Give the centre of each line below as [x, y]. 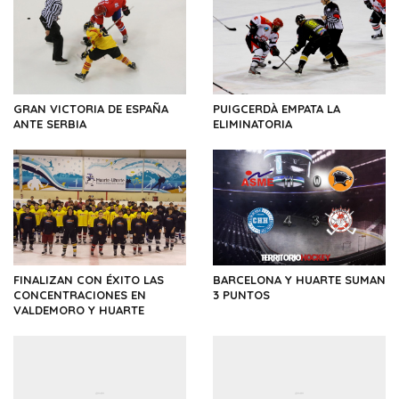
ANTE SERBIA [50, 124]
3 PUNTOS [241, 294]
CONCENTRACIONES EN [80, 294]
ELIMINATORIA [252, 124]
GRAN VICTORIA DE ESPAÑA [91, 109]
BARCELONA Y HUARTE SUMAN [299, 279]
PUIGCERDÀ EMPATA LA [277, 109]
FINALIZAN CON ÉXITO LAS [89, 279]
